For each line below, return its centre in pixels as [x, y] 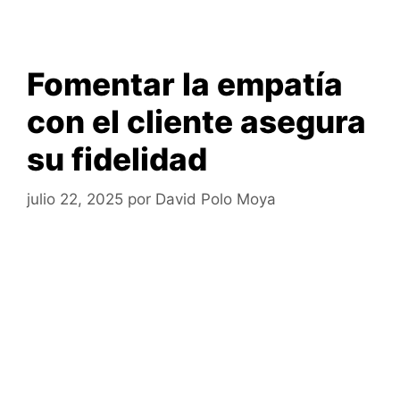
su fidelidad [117, 159]
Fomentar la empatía [185, 84]
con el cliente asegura [196, 121]
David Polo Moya [216, 199]
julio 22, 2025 [75, 199]
